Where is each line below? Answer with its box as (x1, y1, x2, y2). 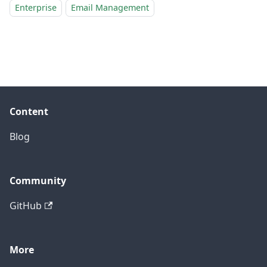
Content (10, 105, 48, 118)
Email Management (71, 1, 150, 13)
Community (10, 174, 66, 187)
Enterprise (15, 1, 57, 13)
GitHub (10, 199, 42, 212)
